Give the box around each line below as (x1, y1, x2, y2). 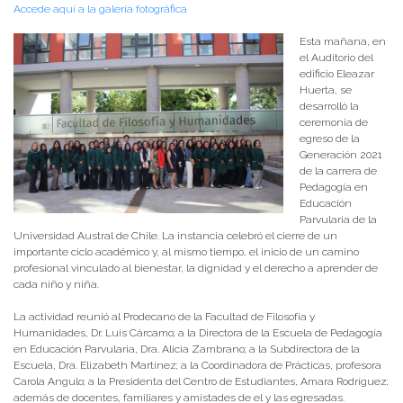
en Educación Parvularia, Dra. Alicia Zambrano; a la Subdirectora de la (13, 342, 360, 355)
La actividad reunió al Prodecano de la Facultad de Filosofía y (13, 309, 315, 323)
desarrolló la (300, 99, 359, 112)
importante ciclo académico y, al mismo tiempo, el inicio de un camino (13, 245, 359, 258)
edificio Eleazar (300, 67, 374, 80)
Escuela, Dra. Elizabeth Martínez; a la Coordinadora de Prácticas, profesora (13, 358, 381, 372)
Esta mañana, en (300, 34, 386, 48)
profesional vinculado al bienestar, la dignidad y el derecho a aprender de (13, 261, 378, 274)
